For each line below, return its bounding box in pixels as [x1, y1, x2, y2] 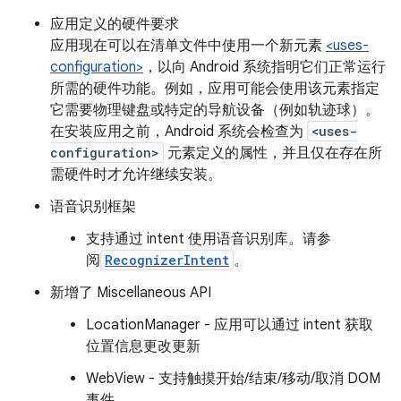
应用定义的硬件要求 [50, 15, 179, 33]
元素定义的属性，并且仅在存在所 [164, 144, 382, 162]
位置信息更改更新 [86, 337, 200, 355]
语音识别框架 [50, 198, 136, 216]
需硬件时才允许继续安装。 [50, 166, 222, 183]
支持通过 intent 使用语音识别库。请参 [86, 230, 331, 248]
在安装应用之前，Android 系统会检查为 [50, 123, 307, 141]
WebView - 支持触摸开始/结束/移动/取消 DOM [86, 370, 380, 388]
